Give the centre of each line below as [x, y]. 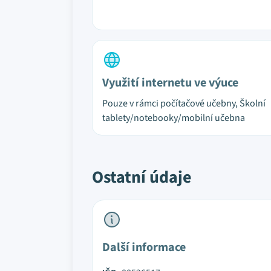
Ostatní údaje [142, 177]
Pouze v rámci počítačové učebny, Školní [184, 103]
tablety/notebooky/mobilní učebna [174, 118]
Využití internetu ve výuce [170, 83]
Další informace [144, 247]
